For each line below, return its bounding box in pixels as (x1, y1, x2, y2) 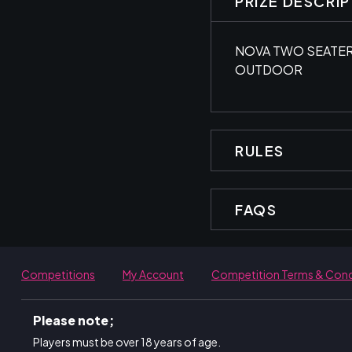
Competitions (21, 266, 95, 281)
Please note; (33, 311, 115, 328)
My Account (123, 266, 184, 281)
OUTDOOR (235, 61, 302, 78)
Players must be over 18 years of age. (33, 334, 221, 349)
